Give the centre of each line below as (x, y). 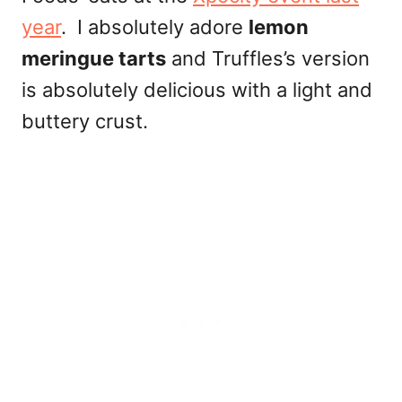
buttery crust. (85, 121)
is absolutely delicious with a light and (197, 90)
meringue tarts (94, 58)
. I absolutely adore (155, 27)
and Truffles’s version (268, 58)
